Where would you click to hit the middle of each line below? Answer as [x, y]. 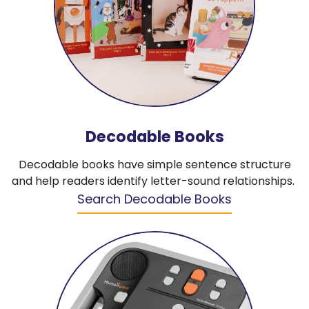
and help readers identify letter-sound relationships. [154, 181]
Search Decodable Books [154, 199]
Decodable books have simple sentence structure [154, 165]
